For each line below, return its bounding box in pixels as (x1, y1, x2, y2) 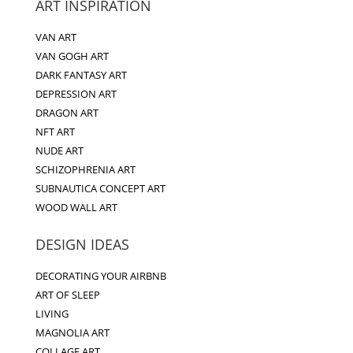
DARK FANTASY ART (35, 67, 127, 82)
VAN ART (35, 29, 76, 44)
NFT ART (35, 124, 75, 139)
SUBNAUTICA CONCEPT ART (35, 180, 165, 195)
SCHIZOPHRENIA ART (35, 162, 136, 176)
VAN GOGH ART (35, 48, 109, 63)
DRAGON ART (35, 105, 98, 120)
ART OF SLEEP (35, 287, 100, 302)
